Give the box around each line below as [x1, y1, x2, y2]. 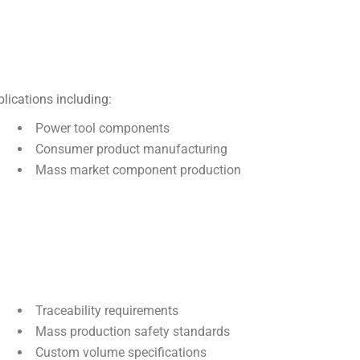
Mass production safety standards [35, 324, 230, 339]
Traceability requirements [35, 303, 178, 318]
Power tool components [35, 121, 170, 136]
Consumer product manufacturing [35, 141, 227, 157]
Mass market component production [35, 162, 241, 178]
